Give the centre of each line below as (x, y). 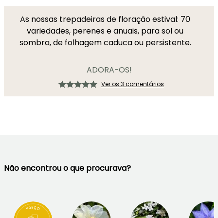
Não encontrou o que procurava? (67, 168)
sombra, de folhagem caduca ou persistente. (105, 43)
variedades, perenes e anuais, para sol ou (105, 31)
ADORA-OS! (109, 70)
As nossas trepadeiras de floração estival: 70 (105, 19)
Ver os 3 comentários (132, 84)
